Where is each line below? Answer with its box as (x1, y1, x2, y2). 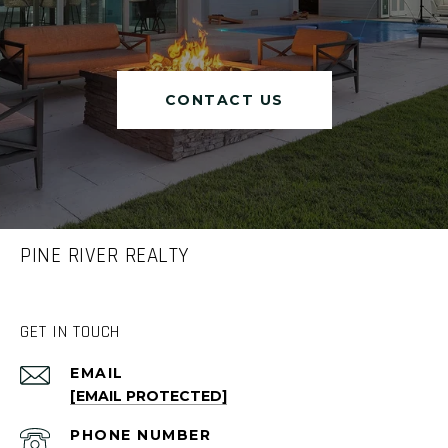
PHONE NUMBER (70, 426, 211, 445)
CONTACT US (164, 91, 284, 110)
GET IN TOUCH (20, 320, 120, 344)
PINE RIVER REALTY (20, 242, 190, 270)
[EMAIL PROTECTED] (70, 387, 227, 406)
